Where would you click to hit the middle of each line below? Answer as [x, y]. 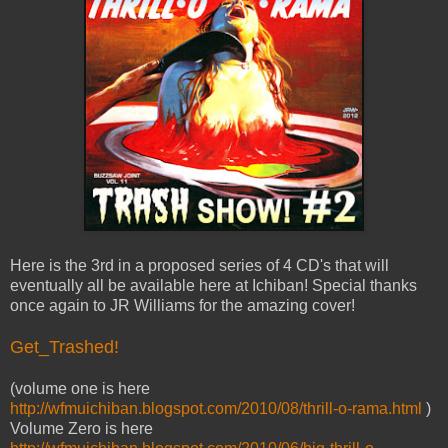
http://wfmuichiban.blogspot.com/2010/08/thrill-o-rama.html [216, 408]
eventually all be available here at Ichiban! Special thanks [213, 285]
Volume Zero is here [81, 428]
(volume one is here [80, 388]
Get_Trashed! [64, 346]
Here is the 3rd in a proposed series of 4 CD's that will [199, 265]
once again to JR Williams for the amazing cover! [182, 305]
